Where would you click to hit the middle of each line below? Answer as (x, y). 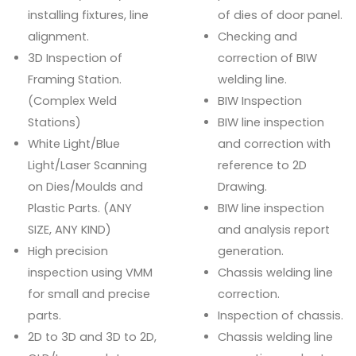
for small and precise (89, 294)
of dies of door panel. (280, 15)
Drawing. (242, 186)
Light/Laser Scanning (87, 165)
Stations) (54, 122)
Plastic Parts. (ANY (80, 208)
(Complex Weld (72, 101)
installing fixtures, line (88, 15)
